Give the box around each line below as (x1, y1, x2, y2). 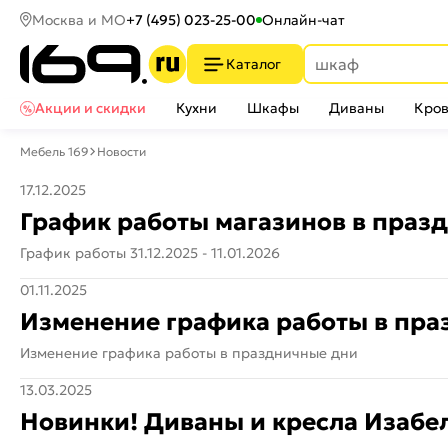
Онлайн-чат (262, 10, 345, 29)
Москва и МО (32, 10, 126, 29)
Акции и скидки (35, 99, 146, 117)
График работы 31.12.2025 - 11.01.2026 (20, 244, 280, 262)
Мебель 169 (20, 144, 89, 159)
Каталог (226, 55, 281, 73)
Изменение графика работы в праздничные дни (20, 344, 358, 362)
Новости (97, 144, 146, 159)
